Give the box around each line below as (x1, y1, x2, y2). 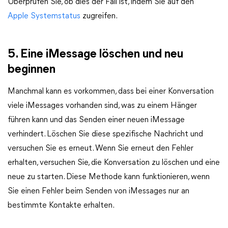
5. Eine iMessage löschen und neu (8, 48, 183, 61)
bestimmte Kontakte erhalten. (8, 202, 115, 210)
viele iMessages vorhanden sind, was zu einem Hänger (8, 102, 197, 110)
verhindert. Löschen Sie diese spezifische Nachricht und (8, 130, 203, 138)
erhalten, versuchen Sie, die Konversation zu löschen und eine (8, 159, 220, 167)
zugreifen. (80, 12, 118, 20)
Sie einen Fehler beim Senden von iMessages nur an (8, 187, 189, 195)
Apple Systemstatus (8, 12, 80, 20)
